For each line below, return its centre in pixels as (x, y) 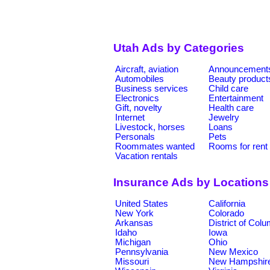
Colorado (226, 213)
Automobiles (140, 79)
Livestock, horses (150, 127)
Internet (130, 117)
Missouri (132, 261)
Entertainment (236, 98)
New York (134, 213)
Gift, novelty (139, 108)
